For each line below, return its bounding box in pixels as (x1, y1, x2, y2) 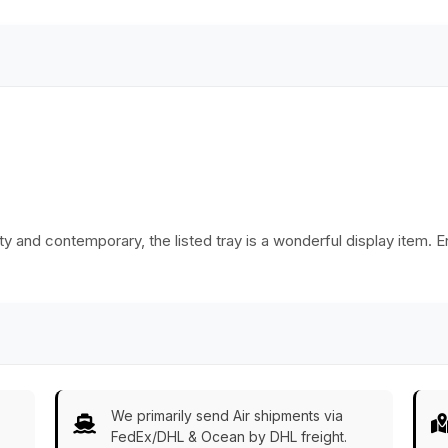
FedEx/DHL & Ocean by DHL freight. (110, 428, 347, 446)
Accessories (248, 20, 333, 37)
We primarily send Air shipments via (110, 407, 343, 425)
